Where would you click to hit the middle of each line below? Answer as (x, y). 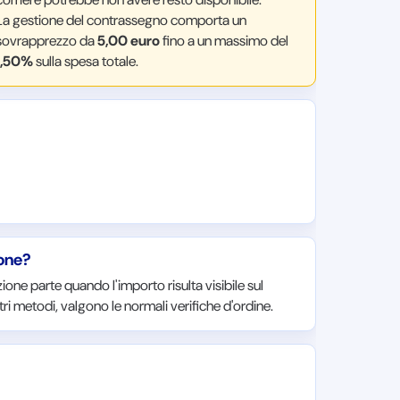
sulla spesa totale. (85, 61)
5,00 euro (128, 41)
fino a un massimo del (224, 41)
